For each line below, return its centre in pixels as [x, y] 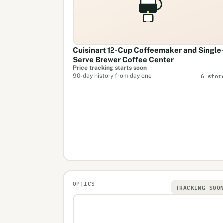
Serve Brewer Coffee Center [123, 59]
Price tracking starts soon [110, 67]
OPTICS [84, 183]
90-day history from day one [112, 75]
